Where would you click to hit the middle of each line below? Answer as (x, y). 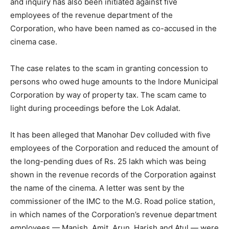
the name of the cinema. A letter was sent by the (97, 188)
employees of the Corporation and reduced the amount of (114, 148)
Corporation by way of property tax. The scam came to (108, 95)
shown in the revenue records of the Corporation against (113, 174)
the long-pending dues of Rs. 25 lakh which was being (108, 161)
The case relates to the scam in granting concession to (109, 68)
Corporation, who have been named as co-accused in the (113, 28)
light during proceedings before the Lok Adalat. (95, 108)
